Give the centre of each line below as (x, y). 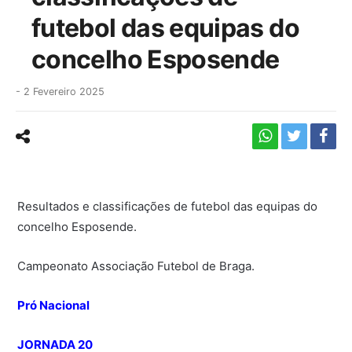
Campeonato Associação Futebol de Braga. (136, 266)
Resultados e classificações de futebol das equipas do (168, 206)
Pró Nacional (54, 305)
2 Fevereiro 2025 (64, 92)
